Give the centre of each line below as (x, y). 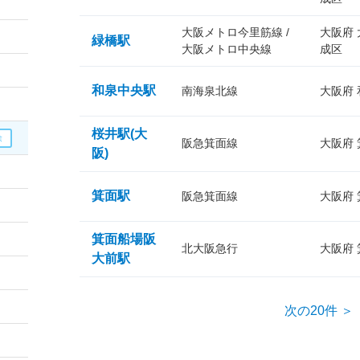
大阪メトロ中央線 (227, 49)
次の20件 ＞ (319, 311)
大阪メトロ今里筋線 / (235, 32)
